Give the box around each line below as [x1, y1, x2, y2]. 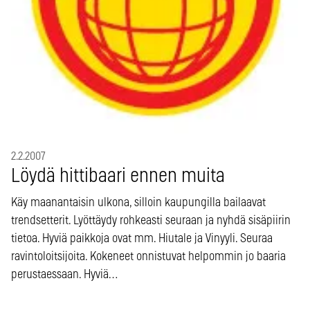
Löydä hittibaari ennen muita [11, 166, 225, 186]
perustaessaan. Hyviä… [11, 268, 118, 281]
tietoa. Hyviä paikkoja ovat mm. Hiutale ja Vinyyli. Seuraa [11, 232, 273, 245]
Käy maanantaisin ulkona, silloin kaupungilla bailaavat [11, 196, 266, 209]
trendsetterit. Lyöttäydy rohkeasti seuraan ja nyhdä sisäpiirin [11, 214, 291, 227]
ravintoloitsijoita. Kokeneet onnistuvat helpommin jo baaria [11, 250, 286, 263]
